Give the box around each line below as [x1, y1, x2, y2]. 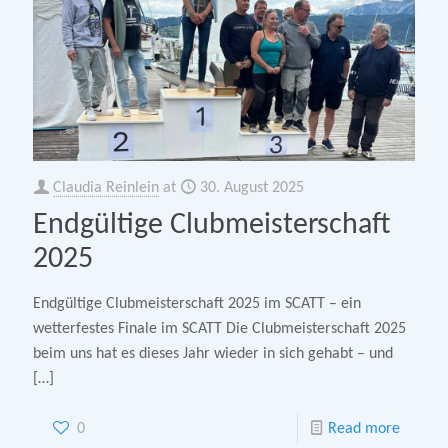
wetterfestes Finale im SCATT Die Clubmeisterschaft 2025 [33, 320, 406, 337]
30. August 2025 [200, 179, 304, 196]
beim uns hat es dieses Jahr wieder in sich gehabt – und [33, 345, 393, 362]
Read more [328, 420, 400, 437]
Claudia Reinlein [53, 179, 159, 196]
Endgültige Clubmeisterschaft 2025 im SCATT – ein [33, 295, 361, 312]
